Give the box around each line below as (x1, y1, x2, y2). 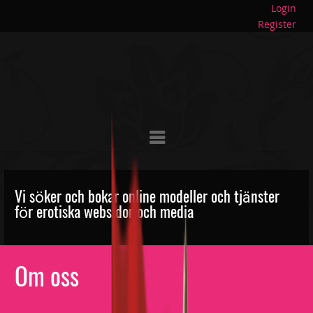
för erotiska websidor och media (15, 201, 194, 222)
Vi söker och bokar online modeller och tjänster (15, 186, 279, 207)
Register (257, 17, 296, 31)
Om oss (15, 260, 79, 293)
